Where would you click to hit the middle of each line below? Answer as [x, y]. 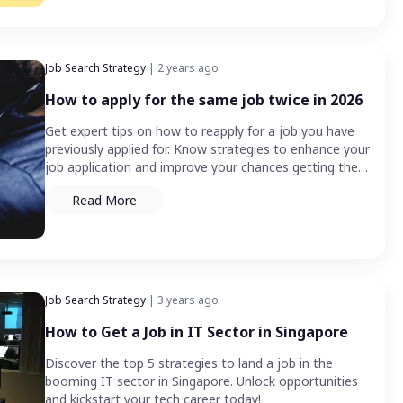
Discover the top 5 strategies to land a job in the [189, 363]
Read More [104, 200]
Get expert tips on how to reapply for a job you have [200, 131]
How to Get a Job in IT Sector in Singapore [197, 332]
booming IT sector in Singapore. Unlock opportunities [201, 381]
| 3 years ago [182, 300]
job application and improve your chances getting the [201, 167]
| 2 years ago [182, 68]
